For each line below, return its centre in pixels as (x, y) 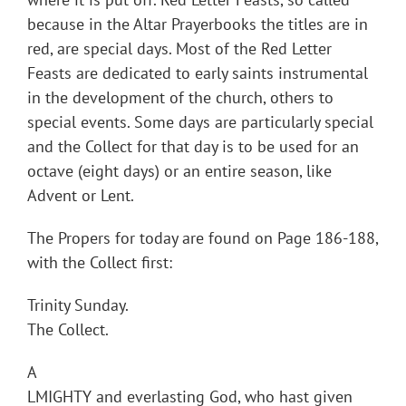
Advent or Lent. (81, 196)
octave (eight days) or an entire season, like (179, 171)
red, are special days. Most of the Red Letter (179, 49)
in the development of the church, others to (180, 98)
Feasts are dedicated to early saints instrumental (198, 73)
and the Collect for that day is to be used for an (193, 147)
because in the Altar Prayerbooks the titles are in (198, 24)
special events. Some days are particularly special (200, 122)
